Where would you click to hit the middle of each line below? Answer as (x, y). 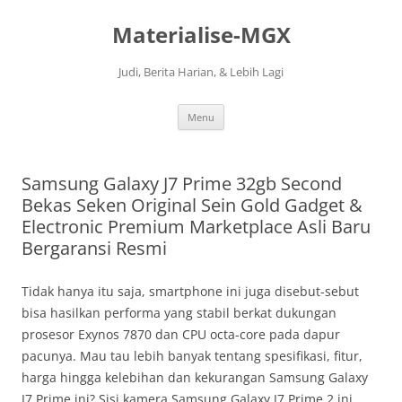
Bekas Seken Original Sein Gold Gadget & (192, 205)
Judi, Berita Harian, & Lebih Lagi (201, 72)
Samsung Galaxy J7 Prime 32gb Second (182, 184)
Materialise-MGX (201, 35)
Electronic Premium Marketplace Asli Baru (196, 227)
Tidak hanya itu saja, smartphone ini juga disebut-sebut (190, 291)
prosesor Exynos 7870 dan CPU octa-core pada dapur (181, 334)
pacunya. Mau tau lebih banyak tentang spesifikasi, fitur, (192, 356)
